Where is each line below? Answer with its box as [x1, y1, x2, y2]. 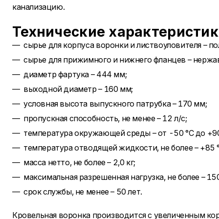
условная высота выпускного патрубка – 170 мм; [23, 99, 207, 109]
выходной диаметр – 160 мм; [23, 84, 133, 94]
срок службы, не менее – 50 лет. [23, 187, 142, 197]
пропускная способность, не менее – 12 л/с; [23, 113, 187, 123]
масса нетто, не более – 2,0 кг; [23, 157, 135, 167]
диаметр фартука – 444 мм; [23, 69, 127, 79]
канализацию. [12, 2, 65, 12]
